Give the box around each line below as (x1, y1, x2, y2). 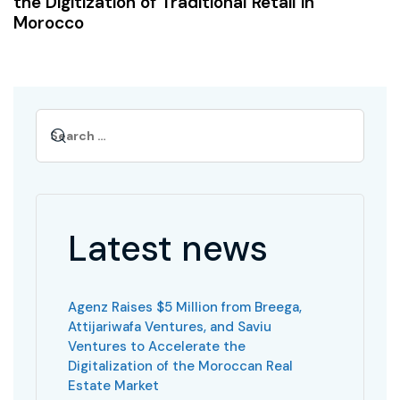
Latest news (68, 224, 268, 271)
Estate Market (68, 376, 159, 395)
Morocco (13, 11, 84, 34)
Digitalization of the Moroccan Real (68, 356, 293, 375)
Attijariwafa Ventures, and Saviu (68, 317, 271, 336)
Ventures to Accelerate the (68, 337, 246, 355)
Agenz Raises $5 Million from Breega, (68, 297, 302, 316)
